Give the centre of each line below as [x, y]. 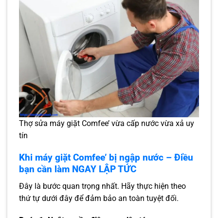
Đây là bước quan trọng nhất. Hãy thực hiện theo [102, 186]
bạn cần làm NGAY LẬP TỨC [78, 169]
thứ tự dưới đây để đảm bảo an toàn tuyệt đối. [99, 198]
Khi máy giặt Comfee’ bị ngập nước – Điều [106, 158]
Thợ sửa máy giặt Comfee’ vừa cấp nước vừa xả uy [107, 124]
